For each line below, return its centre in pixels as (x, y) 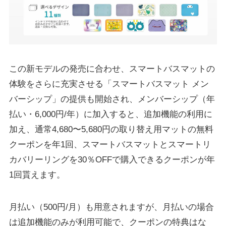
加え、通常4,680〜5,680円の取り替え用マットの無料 (111, 129)
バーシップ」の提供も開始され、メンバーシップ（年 (112, 99)
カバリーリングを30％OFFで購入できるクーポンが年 (112, 159)
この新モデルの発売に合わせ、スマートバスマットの (112, 69)
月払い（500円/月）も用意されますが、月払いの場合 (111, 207)
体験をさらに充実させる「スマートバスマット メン (109, 84)
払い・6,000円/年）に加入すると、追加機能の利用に (110, 114)
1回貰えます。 (37, 175)
